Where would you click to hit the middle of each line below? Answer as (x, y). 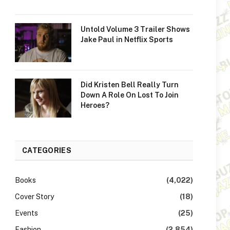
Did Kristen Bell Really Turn (130, 85)
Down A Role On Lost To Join (130, 95)
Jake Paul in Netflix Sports (127, 40)
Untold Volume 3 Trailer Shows (135, 29)
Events (26, 213)
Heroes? (95, 105)
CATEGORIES (47, 150)
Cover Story (34, 197)
